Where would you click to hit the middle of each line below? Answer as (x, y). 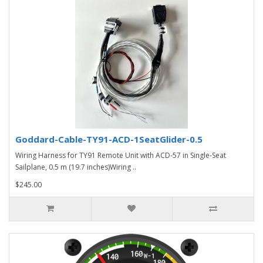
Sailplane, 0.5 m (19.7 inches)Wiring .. (76, 167)
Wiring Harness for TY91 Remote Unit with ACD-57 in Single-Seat (121, 155)
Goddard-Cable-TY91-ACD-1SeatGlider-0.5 (109, 139)
